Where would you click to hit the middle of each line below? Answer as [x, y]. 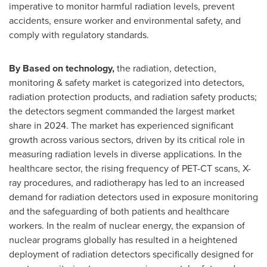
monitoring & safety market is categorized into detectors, [127, 83]
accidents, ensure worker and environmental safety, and [125, 21]
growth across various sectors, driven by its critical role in [127, 140]
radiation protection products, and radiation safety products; [133, 97]
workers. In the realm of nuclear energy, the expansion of [127, 226]
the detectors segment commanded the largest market [122, 111]
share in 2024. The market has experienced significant [121, 125]
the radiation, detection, [165, 68]
